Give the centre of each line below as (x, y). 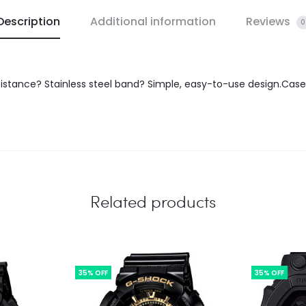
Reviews (269, 22)
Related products (153, 201)
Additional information (153, 22)
